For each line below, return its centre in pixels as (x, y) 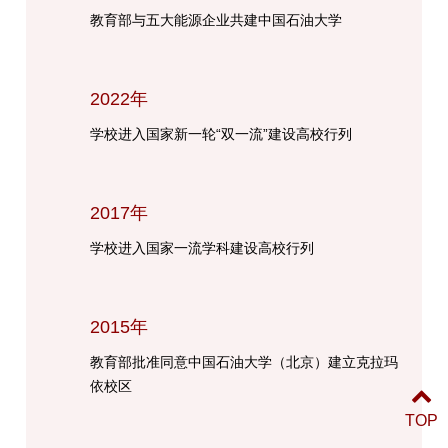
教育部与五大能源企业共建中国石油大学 (216, 19)
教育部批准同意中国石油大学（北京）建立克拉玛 (244, 361)
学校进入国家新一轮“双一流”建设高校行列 (221, 133)
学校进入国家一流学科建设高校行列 (202, 247)
